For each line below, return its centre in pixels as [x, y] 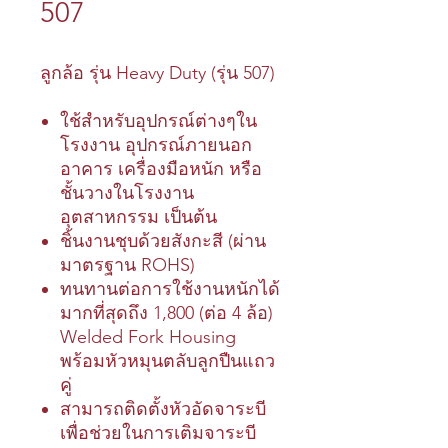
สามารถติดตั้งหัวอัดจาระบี [163, 409]
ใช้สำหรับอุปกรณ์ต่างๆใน [158, 121]
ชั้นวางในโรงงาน [127, 193]
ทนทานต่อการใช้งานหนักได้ [170, 289]
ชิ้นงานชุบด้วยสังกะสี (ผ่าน [163, 241]
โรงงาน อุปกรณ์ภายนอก [156, 145]
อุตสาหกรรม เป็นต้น [138, 217]
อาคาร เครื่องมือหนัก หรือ [161, 169]
